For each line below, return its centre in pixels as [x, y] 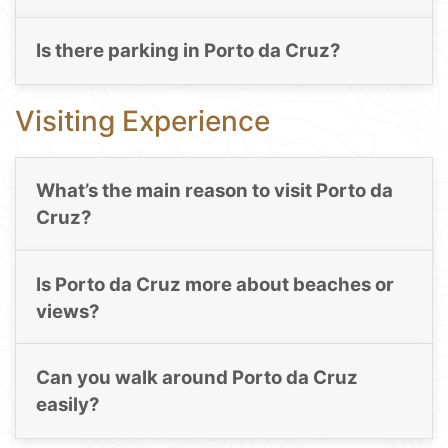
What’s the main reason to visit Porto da [214, 191]
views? [67, 311]
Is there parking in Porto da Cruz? [188, 51]
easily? [67, 405]
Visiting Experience [142, 121]
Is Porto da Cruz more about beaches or [214, 284]
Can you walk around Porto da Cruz [196, 378]
